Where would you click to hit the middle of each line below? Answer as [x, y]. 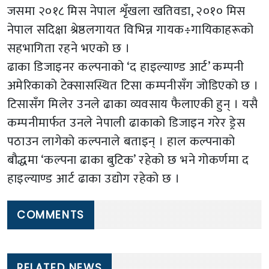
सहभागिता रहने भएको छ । [69, 49]
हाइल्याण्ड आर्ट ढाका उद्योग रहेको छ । [94, 179]
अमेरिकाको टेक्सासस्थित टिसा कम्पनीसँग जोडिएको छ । [133, 86]
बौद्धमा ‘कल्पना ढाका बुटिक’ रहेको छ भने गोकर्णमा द [128, 160]
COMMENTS [51, 215]
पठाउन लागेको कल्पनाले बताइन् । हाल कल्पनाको [121, 142]
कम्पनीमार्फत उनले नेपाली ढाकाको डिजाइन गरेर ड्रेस [126, 123]
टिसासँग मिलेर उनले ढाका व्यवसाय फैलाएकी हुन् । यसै [133, 104]
